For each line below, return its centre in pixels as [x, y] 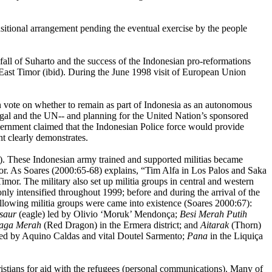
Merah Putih [223, 214]
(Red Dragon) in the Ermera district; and [121, 225]
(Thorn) [245, 225]
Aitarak [215, 225]
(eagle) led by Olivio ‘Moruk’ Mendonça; [98, 214]
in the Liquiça [235, 236]
